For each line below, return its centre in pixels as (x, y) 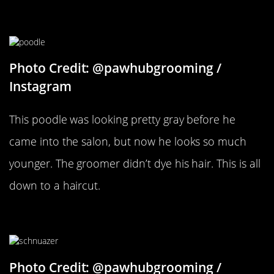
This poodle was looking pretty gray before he (123, 120)
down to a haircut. (55, 186)
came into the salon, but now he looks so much (128, 142)
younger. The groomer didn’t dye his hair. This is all (135, 164)
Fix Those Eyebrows (80, 217)
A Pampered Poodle (79, 17)
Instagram (40, 87)
